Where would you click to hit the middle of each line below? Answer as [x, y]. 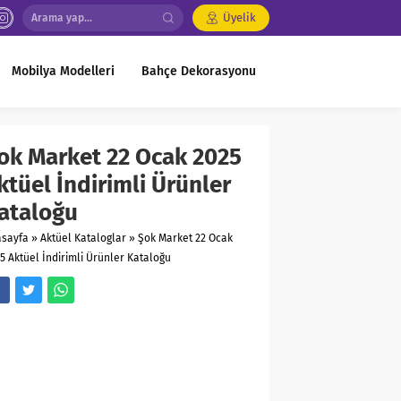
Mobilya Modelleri [63, 71]
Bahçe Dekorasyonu [199, 71]
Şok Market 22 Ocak [185, 238]
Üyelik [239, 17]
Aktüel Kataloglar [83, 238]
